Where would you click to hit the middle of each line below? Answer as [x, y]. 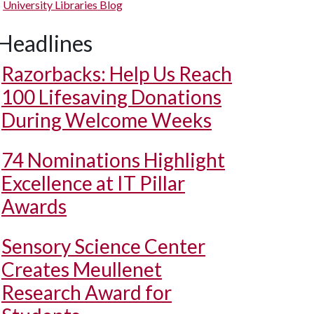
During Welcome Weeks [107, 120]
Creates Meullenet [82, 269]
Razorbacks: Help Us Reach [117, 74]
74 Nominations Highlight [113, 160]
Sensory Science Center [103, 246]
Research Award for [87, 292]
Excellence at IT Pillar [93, 183]
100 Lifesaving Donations [111, 97]
